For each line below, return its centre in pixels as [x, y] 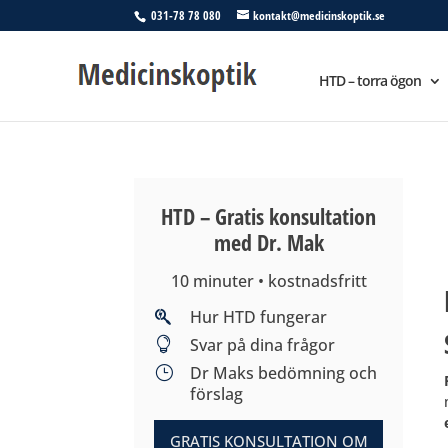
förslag [216, 394]
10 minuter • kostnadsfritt [268, 281]
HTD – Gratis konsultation [269, 216]
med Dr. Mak [268, 242]
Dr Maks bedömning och [283, 373]
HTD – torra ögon [370, 80]
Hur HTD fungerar [258, 317]
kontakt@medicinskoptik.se [319, 15]
